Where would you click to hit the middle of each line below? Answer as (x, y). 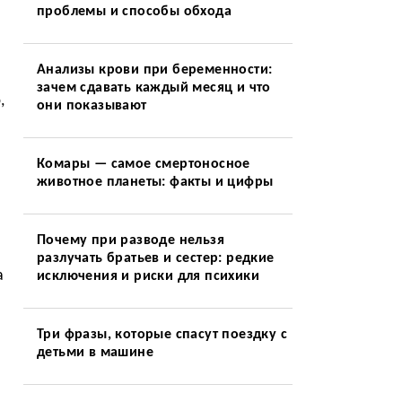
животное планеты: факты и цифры (155, 182)
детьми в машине (95, 353)
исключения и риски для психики (148, 276)
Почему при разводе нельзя (130, 240)
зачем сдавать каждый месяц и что (153, 88)
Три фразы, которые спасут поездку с (162, 335)
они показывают (92, 106)
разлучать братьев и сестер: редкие (155, 258)
